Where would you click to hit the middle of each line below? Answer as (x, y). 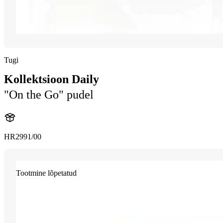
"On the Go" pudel (49, 95)
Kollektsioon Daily (52, 79)
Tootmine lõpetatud (46, 173)
